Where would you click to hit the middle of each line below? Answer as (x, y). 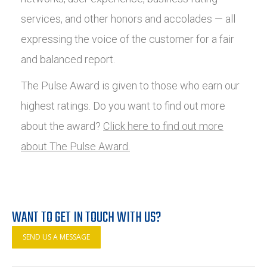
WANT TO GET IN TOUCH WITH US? (86, 218)
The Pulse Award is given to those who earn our (130, 86)
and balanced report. (68, 60)
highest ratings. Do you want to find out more (123, 106)
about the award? (62, 126)
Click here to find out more (163, 126)
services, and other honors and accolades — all (128, 19)
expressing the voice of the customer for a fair (128, 39)
